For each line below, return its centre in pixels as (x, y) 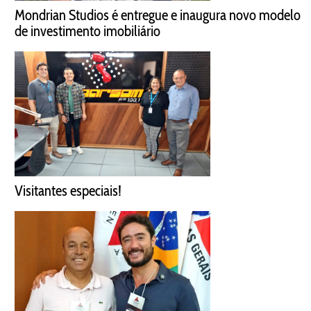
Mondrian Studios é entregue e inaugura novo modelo (158, 15)
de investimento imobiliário (87, 31)
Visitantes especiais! (68, 190)
